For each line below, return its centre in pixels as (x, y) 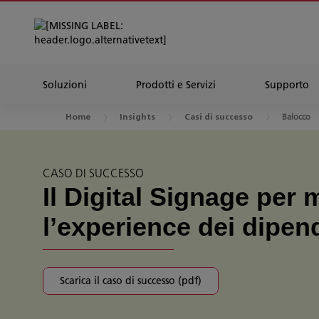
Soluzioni (65, 85)
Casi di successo (219, 117)
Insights (137, 117)
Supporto (287, 85)
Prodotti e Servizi (176, 85)
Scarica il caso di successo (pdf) (131, 280)
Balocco (296, 116)
